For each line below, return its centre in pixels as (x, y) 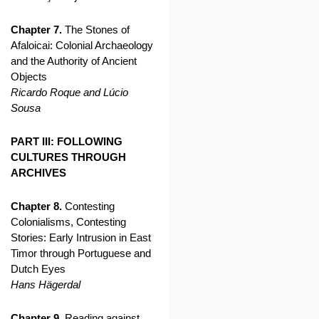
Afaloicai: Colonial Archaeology (82, 45)
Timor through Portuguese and (81, 253)
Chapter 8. (36, 206)
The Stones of (96, 30)
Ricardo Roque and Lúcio (69, 92)
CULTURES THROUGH (68, 157)
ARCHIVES (38, 173)
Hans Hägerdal (46, 284)
